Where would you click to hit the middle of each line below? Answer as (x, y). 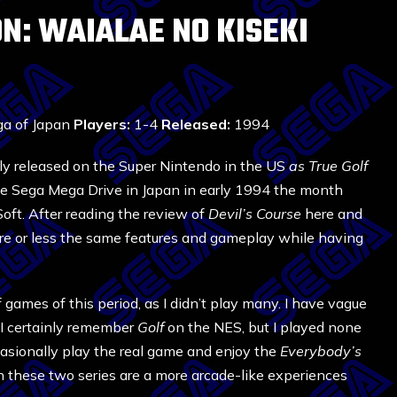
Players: (102, 124)
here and (332, 214)
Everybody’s (321, 351)
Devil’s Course (255, 214)
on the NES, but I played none (263, 327)
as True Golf (328, 166)
